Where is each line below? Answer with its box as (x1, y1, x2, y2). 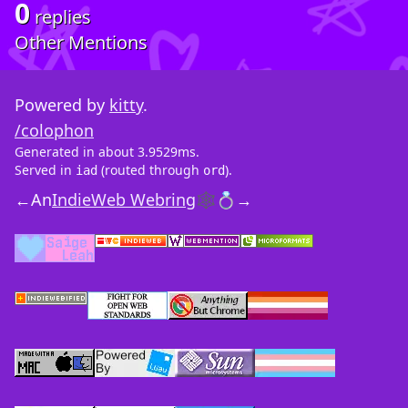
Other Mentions (15, 30, 148, 56)
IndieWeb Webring (52, 189, 196, 211)
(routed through (97, 161, 203, 179)
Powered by (15, 94, 109, 117)
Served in (15, 161, 76, 179)
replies (30, 5, 91, 30)
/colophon (15, 119, 94, 142)
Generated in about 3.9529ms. (15, 143, 199, 161)
